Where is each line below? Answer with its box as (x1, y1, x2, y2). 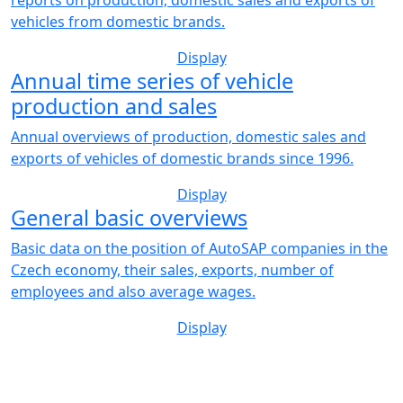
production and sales (11, 91, 217, 121)
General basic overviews (11, 202, 247, 232)
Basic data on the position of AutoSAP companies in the (11, 237, 388, 258)
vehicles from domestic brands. (11, 11, 225, 31)
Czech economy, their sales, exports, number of (11, 259, 334, 280)
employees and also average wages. (11, 281, 255, 301)
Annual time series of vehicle (11, 66, 293, 95)
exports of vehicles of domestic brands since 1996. (11, 148, 354, 168)
